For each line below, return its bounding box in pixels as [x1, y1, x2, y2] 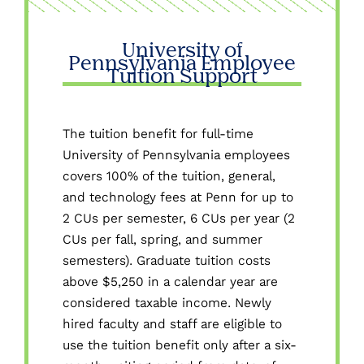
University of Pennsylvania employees [63, 146, 290, 162]
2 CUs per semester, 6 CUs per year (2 [63, 210, 295, 226]
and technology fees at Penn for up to [63, 188, 293, 205]
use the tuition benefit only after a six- [63, 336, 297, 353]
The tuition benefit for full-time [63, 125, 253, 141]
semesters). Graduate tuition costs [63, 252, 271, 268]
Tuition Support [106, 63, 258, 87]
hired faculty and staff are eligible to [63, 315, 282, 331]
